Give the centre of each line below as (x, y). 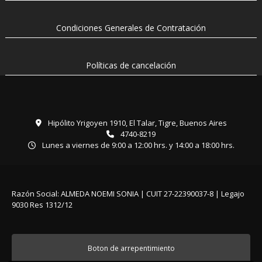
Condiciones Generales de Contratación (131, 28)
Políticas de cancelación (131, 65)
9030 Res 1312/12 (42, 205)
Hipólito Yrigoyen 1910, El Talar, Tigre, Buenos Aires (136, 123)
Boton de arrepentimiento (131, 249)
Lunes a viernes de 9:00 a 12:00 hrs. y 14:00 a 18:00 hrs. (137, 145)
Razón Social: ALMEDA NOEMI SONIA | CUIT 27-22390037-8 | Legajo (128, 194)
